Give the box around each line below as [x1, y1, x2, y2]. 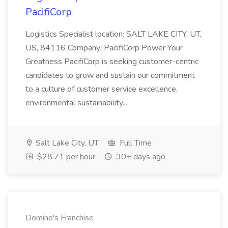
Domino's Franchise [25, 212, 94, 223]
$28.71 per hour [35, 151, 95, 162]
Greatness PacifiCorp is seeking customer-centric [25, 56, 198, 67]
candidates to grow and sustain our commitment [25, 70, 195, 81]
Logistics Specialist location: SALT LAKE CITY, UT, [25, 28, 202, 40]
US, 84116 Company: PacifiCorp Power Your [25, 42, 183, 53]
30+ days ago [114, 151, 165, 162]
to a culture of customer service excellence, [25, 83, 178, 95]
